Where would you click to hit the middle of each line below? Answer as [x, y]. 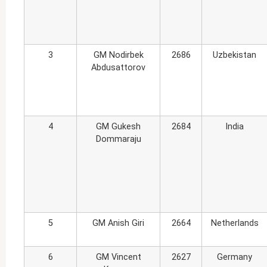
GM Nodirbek [118, 55]
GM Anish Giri [118, 223]
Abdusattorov [118, 67]
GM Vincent [118, 257]
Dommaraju [118, 139]
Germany [235, 257]
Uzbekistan [235, 55]
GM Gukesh [118, 126]
